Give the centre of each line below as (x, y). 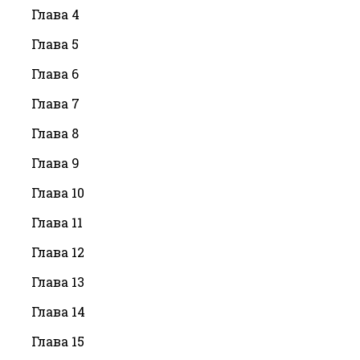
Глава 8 (55, 133)
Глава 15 (58, 341)
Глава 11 (57, 222)
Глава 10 (58, 192)
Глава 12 (58, 252)
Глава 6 (55, 73)
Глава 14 (58, 311)
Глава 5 (55, 43)
